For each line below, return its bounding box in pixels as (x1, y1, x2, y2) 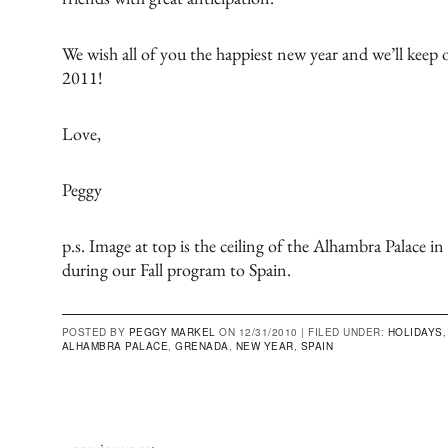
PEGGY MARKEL (128, 324, 216, 339)
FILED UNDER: (308, 324, 388, 339)
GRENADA (175, 338, 229, 353)
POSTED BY (61, 324, 129, 339)
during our (61, 257, 140, 281)
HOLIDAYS (387, 324, 443, 339)
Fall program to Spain (139, 257, 287, 281)
